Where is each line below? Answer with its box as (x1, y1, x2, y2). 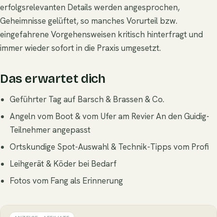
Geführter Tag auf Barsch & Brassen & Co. (10, 93, 164, 105)
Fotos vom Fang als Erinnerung (10, 175, 123, 186)
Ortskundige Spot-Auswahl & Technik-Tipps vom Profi (10, 141, 209, 152)
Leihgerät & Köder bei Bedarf (10, 158, 117, 169)
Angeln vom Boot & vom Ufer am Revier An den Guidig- (10, 110, 209, 122)
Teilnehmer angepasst (10, 124, 91, 135)
